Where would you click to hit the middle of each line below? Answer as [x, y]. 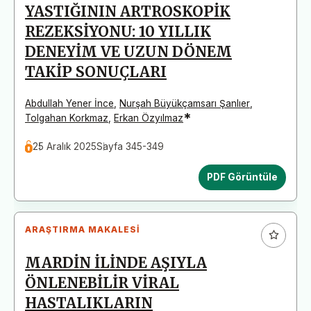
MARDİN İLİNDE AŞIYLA [116, 263]
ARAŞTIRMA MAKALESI [82, 229]
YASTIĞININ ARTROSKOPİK [128, 11]
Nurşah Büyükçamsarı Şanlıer [185, 103]
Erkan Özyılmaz [149, 118]
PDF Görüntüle [242, 177]
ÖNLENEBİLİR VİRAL [102, 283]
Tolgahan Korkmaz [67, 118]
